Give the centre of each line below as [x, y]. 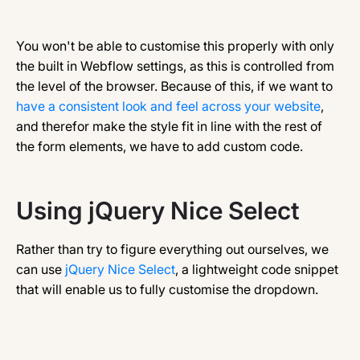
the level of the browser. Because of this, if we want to [174, 86]
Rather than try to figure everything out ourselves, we [172, 249]
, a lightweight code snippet [257, 269]
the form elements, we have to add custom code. [160, 146]
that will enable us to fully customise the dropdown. [167, 289]
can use [41, 269]
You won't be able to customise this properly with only [175, 46]
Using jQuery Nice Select [158, 211]
